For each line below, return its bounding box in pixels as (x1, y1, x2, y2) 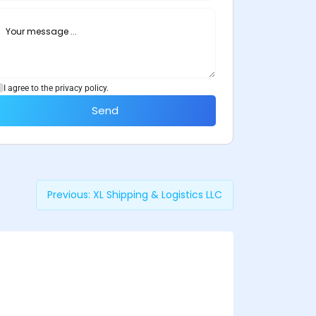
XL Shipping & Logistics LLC (93, 188, 222, 202)
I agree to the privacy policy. (4, 83, 109, 93)
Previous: (47, 188, 90, 202)
